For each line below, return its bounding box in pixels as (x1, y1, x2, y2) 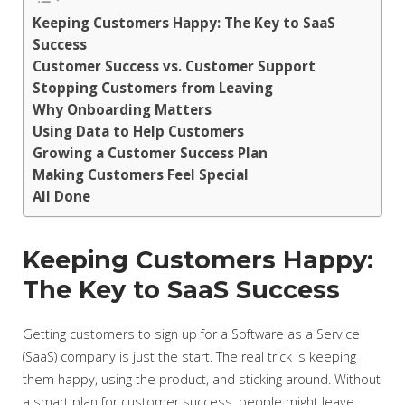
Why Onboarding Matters (33, 100, 212, 119)
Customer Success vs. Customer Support (33, 57, 316, 76)
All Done (33, 187, 90, 206)
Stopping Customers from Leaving (33, 79, 273, 98)
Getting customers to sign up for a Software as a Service (23, 325, 360, 343)
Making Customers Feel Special (33, 165, 249, 184)
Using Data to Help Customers (33, 122, 244, 141)
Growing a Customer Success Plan (33, 144, 268, 163)
